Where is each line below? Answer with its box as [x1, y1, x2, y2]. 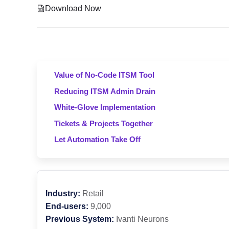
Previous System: [45, 214, 114, 223]
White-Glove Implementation [54, 103, 155, 111]
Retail [80, 189, 104, 198]
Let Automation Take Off [54, 135, 141, 144]
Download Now [45, 4, 101, 13]
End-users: [45, 201, 88, 211]
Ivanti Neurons [114, 214, 169, 223]
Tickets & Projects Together [54, 119, 153, 128]
